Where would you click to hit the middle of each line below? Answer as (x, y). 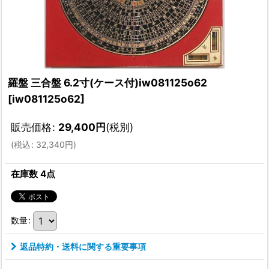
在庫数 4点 (33, 174)
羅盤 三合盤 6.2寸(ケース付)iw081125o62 (107, 83)
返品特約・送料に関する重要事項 (83, 246)
